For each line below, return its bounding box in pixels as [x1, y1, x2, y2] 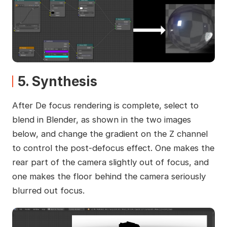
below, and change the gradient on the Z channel [12, 129, 208, 139]
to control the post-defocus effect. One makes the [12, 143, 214, 153]
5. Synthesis [17, 73, 97, 89]
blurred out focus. [12, 185, 85, 196]
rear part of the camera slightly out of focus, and [12, 157, 209, 167]
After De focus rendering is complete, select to [12, 100, 199, 110]
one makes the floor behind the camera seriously [12, 171, 206, 181]
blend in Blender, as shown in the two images [12, 115, 191, 125]
